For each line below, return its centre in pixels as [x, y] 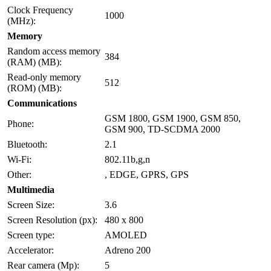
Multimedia [31, 189]
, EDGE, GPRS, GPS [147, 174]
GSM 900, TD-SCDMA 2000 [162, 129]
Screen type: [31, 235]
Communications [42, 103]
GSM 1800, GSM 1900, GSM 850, [173, 118]
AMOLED [126, 235]
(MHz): [21, 21]
